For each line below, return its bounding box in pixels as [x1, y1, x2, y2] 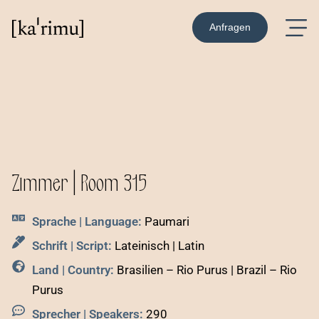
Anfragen [209, 21, 251, 33]
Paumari [141, 214, 189, 229]
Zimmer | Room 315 [12, 173, 147, 196]
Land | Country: [31, 263, 114, 277]
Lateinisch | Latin [111, 239, 204, 253]
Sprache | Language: [31, 214, 142, 229]
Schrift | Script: [31, 239, 112, 253]
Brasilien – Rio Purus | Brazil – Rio [113, 263, 297, 277]
